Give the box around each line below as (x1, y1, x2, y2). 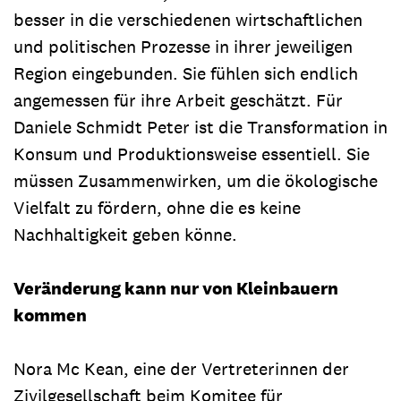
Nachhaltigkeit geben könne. (13, 222, 237, 246)
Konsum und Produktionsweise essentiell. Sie (13, 141, 370, 166)
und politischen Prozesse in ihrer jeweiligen (13, 34, 353, 58)
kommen (13, 303, 87, 327)
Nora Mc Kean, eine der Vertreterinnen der (13, 356, 349, 380)
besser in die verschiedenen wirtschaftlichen (13, 7, 363, 31)
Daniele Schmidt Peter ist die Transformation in (13, 115, 388, 139)
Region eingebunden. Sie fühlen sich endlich (13, 61, 358, 85)
